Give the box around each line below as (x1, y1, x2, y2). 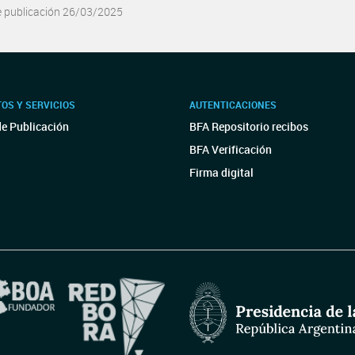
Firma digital (189, 165, 254, 180)
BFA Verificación (189, 142, 272, 157)
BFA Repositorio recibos (189, 119, 308, 134)
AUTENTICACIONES (189, 98, 277, 111)
